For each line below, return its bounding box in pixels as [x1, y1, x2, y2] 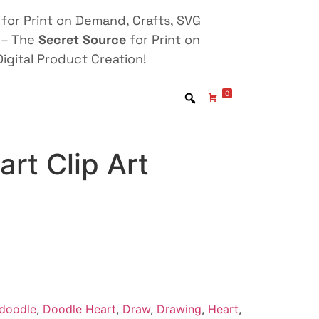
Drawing [156, 301, 202, 316]
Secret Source [38, 31, 126, 48]
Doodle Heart [42, 301, 116, 316]
